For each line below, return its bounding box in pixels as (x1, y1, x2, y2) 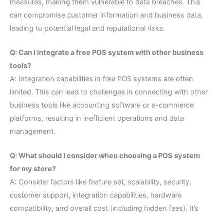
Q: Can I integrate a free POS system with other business (10, 48, 203, 57)
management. (10, 127, 55, 136)
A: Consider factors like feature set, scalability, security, (10, 178, 191, 187)
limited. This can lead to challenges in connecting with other (10, 88, 208, 97)
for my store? (10, 164, 56, 174)
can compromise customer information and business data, (10, 10, 203, 19)
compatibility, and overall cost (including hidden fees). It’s (10, 204, 199, 213)
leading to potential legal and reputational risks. (10, 23, 165, 33)
